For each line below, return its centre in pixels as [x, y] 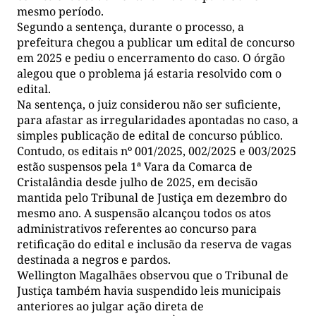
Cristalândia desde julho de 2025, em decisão [137, 182]
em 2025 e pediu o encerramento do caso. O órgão [151, 57]
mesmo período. [60, 11]
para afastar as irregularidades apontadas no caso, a [158, 120]
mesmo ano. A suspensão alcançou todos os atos [144, 213]
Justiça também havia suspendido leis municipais [149, 290]
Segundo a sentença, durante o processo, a [130, 26]
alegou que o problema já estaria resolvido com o [149, 73]
